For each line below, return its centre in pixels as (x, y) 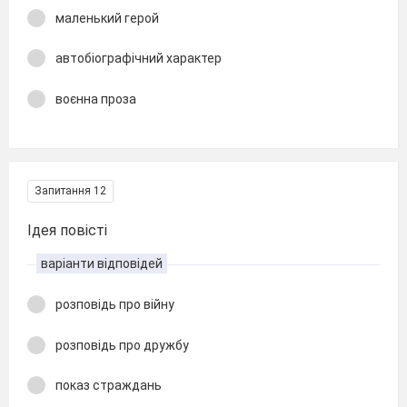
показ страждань (109, 385)
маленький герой (107, 18)
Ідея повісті (67, 230)
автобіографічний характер (139, 58)
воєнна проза (96, 99)
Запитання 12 (70, 191)
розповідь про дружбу (122, 345)
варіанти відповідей (102, 263)
